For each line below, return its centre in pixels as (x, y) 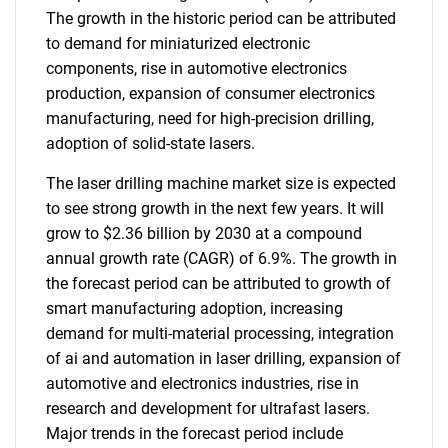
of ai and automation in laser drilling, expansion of (223, 358)
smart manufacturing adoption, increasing (194, 308)
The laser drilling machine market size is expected (221, 183)
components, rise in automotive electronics (196, 68)
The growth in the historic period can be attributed (221, 18)
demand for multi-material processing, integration (220, 333)
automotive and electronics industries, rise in (202, 383)
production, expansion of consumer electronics (210, 93)
